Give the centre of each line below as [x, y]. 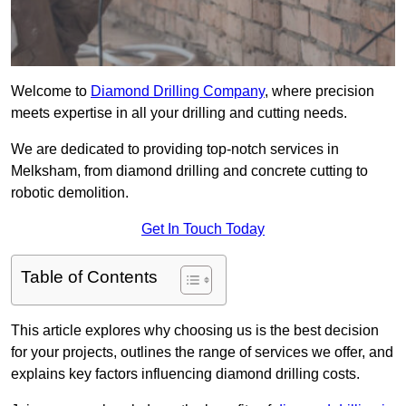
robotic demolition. [70, 193]
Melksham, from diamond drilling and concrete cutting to [189, 171]
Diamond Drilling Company [178, 92]
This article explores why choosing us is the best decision [195, 331]
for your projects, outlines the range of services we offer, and [202, 353]
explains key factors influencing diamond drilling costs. [185, 374]
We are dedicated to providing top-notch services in [175, 150]
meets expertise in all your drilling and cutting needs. [179, 113]
